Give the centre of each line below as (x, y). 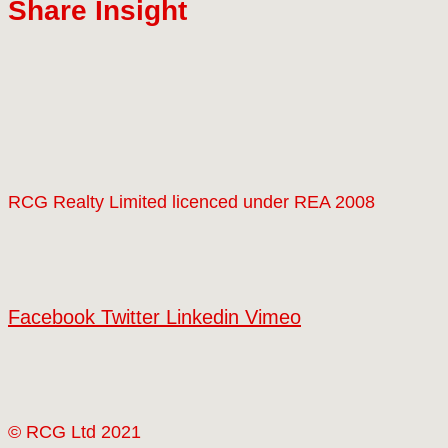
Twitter (130, 317)
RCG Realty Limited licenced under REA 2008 (191, 201)
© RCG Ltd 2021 (74, 431)
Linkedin (202, 317)
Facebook (51, 317)
